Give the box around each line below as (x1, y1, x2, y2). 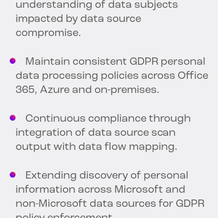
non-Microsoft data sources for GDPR (16, 199, 204, 210)
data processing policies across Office (16, 71, 208, 82)
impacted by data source (16, 14, 141, 25)
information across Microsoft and (16, 184, 185, 196)
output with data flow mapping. (16, 142, 178, 153)
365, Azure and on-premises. (16, 85, 160, 96)
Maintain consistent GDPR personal (16, 56, 205, 68)
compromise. (16, 28, 81, 39)
